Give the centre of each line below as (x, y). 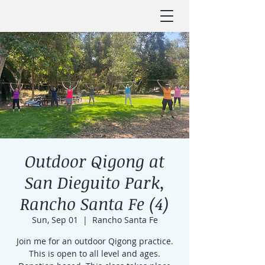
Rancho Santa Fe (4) (95, 203)
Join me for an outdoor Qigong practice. (95, 241)
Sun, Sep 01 (55, 220)
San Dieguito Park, (95, 182)
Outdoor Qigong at (95, 161)
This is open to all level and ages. (95, 253)
